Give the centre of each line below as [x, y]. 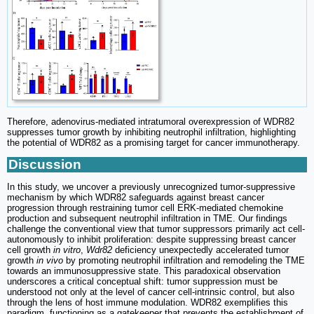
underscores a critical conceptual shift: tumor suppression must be [142, 281]
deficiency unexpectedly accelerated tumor [200, 250]
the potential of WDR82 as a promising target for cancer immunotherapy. [153, 142]
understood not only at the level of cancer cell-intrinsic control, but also [151, 292]
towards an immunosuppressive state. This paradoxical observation [144, 271]
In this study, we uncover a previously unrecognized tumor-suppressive [151, 186]
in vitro [67, 250]
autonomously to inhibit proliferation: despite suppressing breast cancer [151, 239]
